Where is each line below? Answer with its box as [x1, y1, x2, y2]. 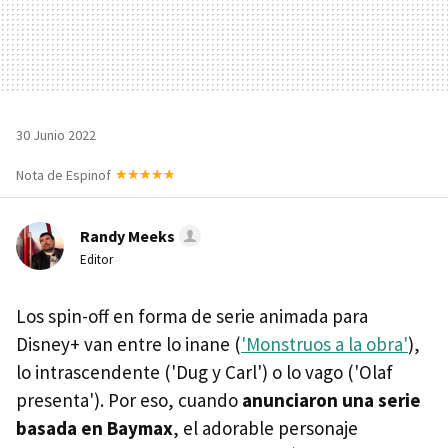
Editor [80, 250, 113, 268]
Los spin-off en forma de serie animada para [16, 303, 368, 328]
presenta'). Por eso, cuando [16, 387, 242, 412]
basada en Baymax [16, 415, 173, 440]
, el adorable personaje [173, 415, 358, 440]
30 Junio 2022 [16, 125, 96, 144]
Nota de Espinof [16, 165, 111, 184]
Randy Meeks [80, 225, 175, 246]
